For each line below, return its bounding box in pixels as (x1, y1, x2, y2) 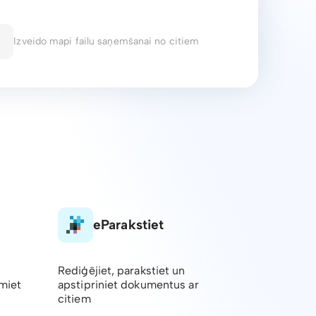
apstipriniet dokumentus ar (58, 278, 199, 291)
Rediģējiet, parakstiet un (58, 264, 186, 277)
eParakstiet (93, 217, 164, 233)
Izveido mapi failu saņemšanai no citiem (13, 35, 200, 47)
